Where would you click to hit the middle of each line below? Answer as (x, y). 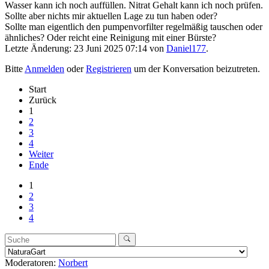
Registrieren (109, 68)
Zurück (43, 100)
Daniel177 (186, 48)
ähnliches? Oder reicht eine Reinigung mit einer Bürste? (110, 37)
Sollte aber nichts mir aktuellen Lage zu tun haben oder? (111, 16)
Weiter (41, 154)
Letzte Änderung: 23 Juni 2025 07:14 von (86, 48)
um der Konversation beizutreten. (196, 68)
